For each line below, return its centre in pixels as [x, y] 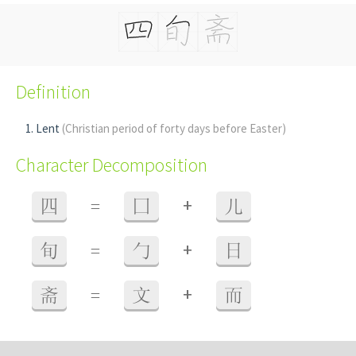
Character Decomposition [112, 165]
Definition [53, 92]
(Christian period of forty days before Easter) [174, 128]
